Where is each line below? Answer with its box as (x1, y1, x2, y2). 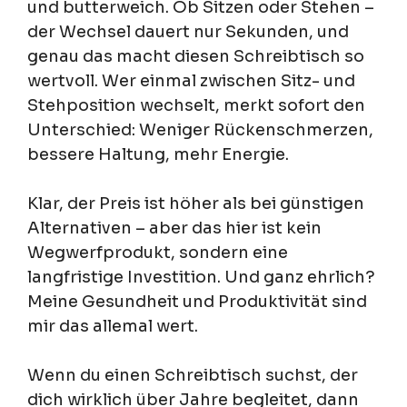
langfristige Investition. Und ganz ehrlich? (27, 266, 375, 287)
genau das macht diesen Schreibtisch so (27, 45, 364, 66)
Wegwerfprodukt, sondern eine (27, 242, 288, 263)
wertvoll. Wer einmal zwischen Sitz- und (27, 70, 355, 91)
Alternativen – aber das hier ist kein (27, 217, 322, 238)
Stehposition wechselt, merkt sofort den (27, 94, 365, 115)
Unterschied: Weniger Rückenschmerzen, (27, 119, 373, 140)
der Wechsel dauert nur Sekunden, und (27, 21, 349, 42)
